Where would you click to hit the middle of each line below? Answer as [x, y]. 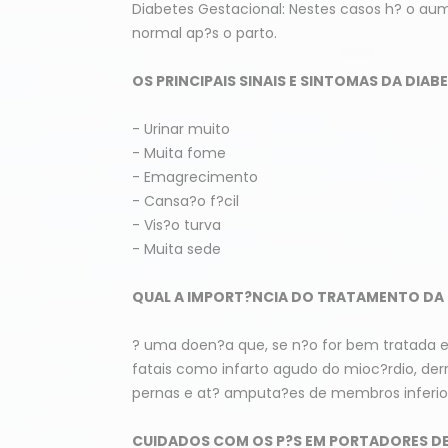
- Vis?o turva [176, 225]
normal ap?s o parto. [204, 33]
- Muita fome [179, 153]
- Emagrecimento [195, 177]
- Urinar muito [181, 129]
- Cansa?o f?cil [185, 201]
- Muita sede [176, 249]
